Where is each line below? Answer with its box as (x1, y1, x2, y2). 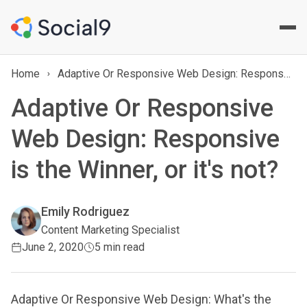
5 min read (95, 241, 145, 254)
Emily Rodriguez (41, 204, 130, 219)
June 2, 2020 (22, 241, 84, 254)
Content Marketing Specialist (41, 223, 180, 236)
